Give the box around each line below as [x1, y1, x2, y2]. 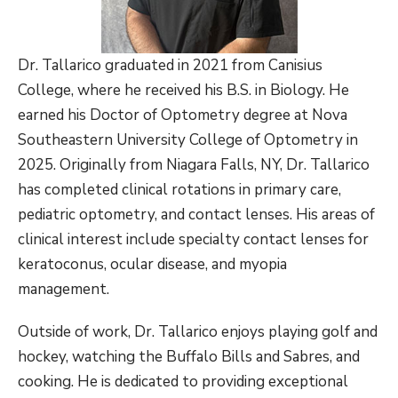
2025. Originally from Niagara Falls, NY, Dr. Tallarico [18, 155, 370, 175]
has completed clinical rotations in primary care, [18, 179, 341, 200]
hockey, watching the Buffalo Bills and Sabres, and [18, 346, 360, 367]
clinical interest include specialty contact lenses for [18, 229, 369, 250]
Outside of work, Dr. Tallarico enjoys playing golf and [18, 322, 378, 342]
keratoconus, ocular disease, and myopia [18, 254, 287, 275]
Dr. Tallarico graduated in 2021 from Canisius [18, 55, 322, 76]
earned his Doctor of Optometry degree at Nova [18, 105, 347, 125]
